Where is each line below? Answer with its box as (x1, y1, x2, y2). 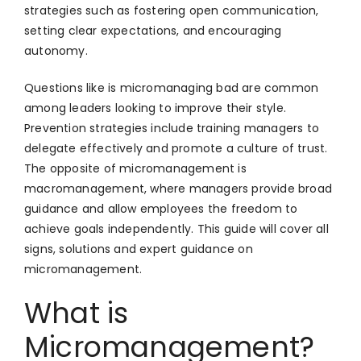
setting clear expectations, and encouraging (24, 23, 282, 39)
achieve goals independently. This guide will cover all (24, 221, 329, 238)
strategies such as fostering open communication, (24, 2, 319, 19)
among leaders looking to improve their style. (24, 100, 287, 117)
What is (24, 293, 129, 334)
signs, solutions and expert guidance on (24, 241, 253, 258)
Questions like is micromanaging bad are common (24, 80, 319, 97)
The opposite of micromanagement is (24, 160, 247, 177)
